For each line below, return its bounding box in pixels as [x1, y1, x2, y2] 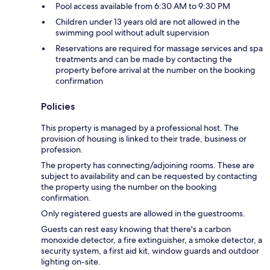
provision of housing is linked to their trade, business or [41, 133, 246, 144]
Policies [41, 100, 75, 112]
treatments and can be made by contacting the [55, 53, 232, 64]
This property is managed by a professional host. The [41, 122, 239, 133]
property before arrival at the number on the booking [55, 64, 256, 75]
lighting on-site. [41, 256, 101, 267]
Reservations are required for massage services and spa [55, 42, 263, 54]
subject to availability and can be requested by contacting [41, 170, 257, 181]
